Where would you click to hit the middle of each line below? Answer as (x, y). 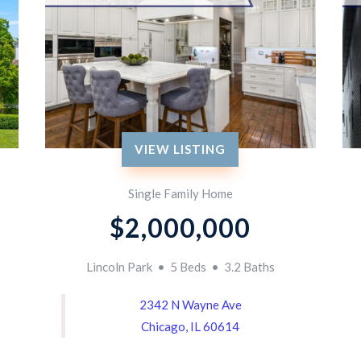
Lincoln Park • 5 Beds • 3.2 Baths (180, 267)
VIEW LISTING (180, 149)
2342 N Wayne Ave (190, 305)
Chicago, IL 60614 (191, 327)
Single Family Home (180, 194)
